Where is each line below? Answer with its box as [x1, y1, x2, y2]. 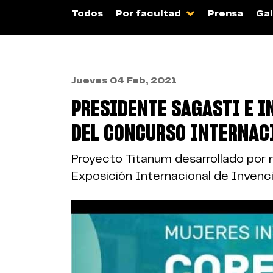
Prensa [208, 9, 243, 18]
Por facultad [116, 9, 183, 18]
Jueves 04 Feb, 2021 [71, 76, 177, 85]
